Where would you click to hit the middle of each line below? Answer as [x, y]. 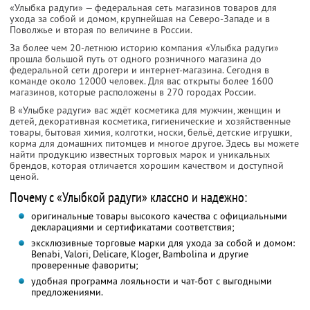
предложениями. [67, 292]
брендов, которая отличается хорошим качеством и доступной [147, 166]
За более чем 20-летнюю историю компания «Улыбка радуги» [144, 48]
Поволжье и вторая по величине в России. [101, 30]
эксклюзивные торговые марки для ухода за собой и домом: [163, 243]
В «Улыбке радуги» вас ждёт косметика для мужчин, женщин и [145, 110]
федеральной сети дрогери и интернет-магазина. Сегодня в [139, 70]
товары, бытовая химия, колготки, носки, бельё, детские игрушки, [151, 133]
